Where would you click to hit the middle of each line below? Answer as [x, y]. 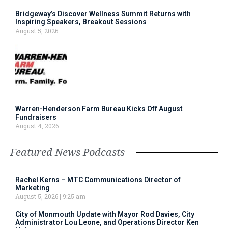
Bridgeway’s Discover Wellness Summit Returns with [103, 14]
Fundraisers [36, 117]
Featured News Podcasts [67, 152]
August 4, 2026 [37, 126]
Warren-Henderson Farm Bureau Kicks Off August [99, 109]
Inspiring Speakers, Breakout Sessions [81, 22]
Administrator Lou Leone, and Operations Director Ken [107, 223]
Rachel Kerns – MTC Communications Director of [98, 180]
